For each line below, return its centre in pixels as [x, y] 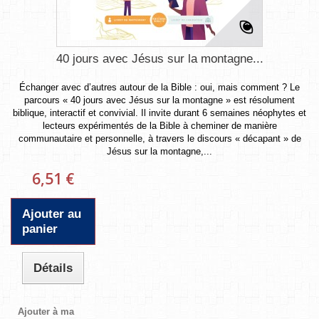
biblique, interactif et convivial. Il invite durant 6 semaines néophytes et [159, 113]
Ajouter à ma [46, 311]
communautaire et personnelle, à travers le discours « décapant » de [159, 138]
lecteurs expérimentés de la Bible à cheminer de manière [159, 125]
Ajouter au [52, 214]
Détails [53, 268]
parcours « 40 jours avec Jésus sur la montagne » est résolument [159, 100]
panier [40, 229]
